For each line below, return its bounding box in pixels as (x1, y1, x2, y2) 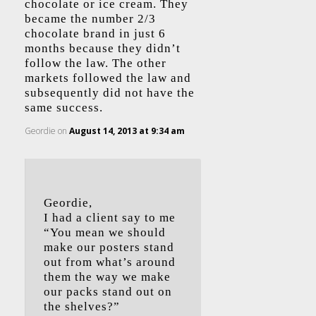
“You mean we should (44, 226, 166, 239)
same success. (25, 101, 103, 114)
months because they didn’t (25, 42, 181, 55)
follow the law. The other (25, 56, 166, 70)
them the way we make (44, 270, 171, 284)
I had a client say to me (44, 211, 176, 224)
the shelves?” (44, 300, 120, 313)
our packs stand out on (44, 285, 172, 298)
